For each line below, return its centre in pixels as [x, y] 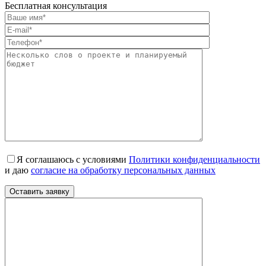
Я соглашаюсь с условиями [73, 160]
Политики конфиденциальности [194, 160]
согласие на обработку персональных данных [123, 170]
